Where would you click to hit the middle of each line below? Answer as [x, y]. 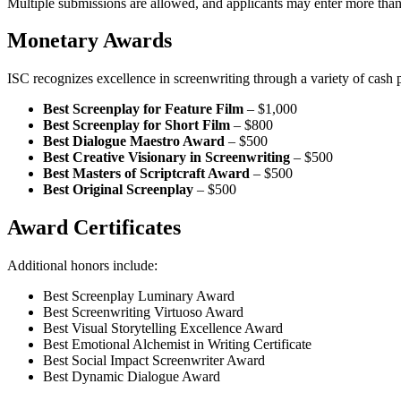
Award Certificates [94, 228]
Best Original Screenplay [118, 190]
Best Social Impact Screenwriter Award [154, 361]
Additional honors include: [82, 266]
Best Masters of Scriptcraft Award [146, 174]
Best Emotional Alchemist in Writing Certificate [177, 345]
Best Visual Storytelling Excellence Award [163, 328]
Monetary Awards [90, 41]
